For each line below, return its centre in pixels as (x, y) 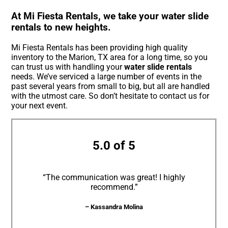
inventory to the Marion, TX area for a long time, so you (110, 58)
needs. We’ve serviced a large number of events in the (107, 77)
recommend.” (114, 187)
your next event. (40, 106)
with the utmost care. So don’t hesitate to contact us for (110, 96)
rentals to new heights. (61, 28)
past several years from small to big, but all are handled (111, 87)
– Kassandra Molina (114, 207)
